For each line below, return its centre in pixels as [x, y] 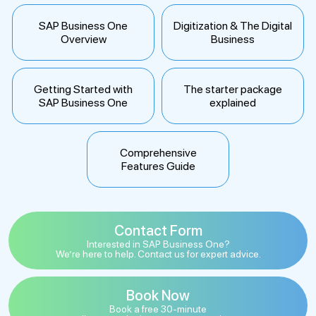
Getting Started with [83, 89]
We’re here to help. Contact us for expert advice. [158, 254]
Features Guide [158, 166]
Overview [83, 39]
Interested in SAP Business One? [158, 244]
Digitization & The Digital [233, 25]
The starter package [233, 89]
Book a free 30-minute [158, 309]
